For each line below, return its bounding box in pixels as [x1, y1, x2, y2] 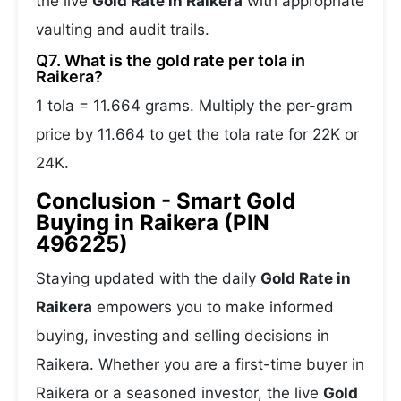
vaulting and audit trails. [36, 21, 209, 38]
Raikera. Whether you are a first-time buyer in [36, 355, 364, 373]
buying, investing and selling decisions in [36, 327, 329, 345]
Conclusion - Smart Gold [36, 188, 295, 214]
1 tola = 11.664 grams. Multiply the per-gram [36, 97, 353, 115]
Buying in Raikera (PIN [36, 209, 269, 235]
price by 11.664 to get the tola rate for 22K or [36, 125, 359, 143]
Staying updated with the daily [36, 269, 260, 287]
